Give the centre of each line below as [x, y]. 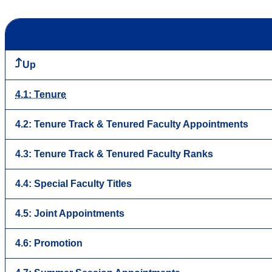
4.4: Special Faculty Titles [73, 183]
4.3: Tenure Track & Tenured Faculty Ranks [114, 154]
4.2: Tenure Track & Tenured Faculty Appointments [132, 124]
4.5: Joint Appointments [70, 213]
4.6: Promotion [49, 243]
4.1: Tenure [41, 94]
